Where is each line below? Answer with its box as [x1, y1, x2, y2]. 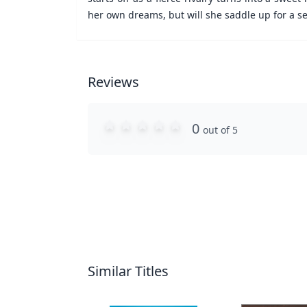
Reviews [88, 72, 139, 91]
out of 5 [203, 123, 238, 136]
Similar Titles [88, 261, 169, 280]
